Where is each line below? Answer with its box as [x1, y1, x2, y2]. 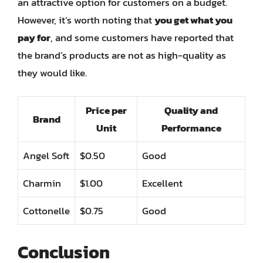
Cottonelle [23, 203, 70, 218]
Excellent [142, 176, 183, 191]
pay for [18, 29, 50, 45]
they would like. [18, 65, 87, 80]
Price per [85, 103, 127, 118]
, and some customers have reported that [50, 29, 234, 45]
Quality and [164, 103, 218, 118]
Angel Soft [23, 148, 69, 163]
